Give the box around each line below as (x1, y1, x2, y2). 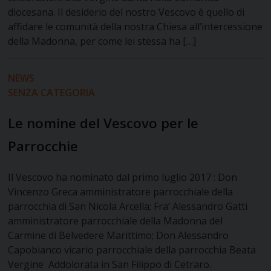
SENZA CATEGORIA (8, 86, 96, 100)
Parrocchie (8, 137, 79, 156)
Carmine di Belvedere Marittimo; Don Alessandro (8, 229, 229, 243)
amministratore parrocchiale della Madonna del (8, 214, 223, 228)
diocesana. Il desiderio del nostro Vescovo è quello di (8, 5, 245, 19)
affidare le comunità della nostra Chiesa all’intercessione (8, 20, 263, 34)
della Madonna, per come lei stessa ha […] (8, 34, 197, 48)
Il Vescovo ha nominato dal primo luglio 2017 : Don (8, 171, 238, 184)
